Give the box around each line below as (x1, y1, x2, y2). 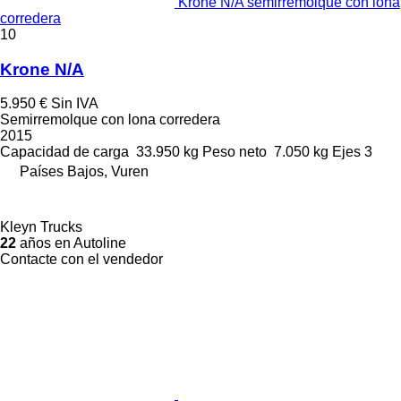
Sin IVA (51, 96, 98, 112)
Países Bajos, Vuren (20, 164, 149, 180)
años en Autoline (16, 235, 126, 252)
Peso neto (202, 144, 267, 160)
